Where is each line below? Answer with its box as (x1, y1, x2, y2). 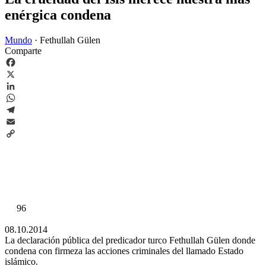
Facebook (5, 68, 42, 79)
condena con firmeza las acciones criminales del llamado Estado (5, 245, 243, 256)
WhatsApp (5, 104, 45, 115)
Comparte (5, 45, 42, 56)
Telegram (5, 116, 40, 126)
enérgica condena (5, 7, 111, 23)
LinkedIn (5, 92, 39, 103)
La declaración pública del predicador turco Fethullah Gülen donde (5, 235, 255, 245)
